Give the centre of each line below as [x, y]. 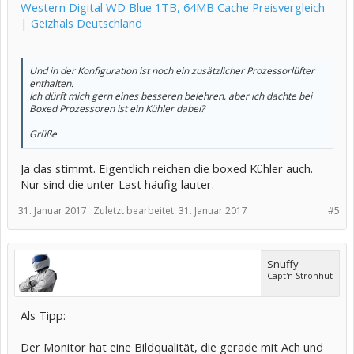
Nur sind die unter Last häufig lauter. [117, 184]
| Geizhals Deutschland [81, 23]
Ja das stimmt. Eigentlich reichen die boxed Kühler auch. [167, 168]
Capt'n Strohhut [300, 275]
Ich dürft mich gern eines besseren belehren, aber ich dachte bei [171, 96]
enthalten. [51, 84]
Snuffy [283, 264]
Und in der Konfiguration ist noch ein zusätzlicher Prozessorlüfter [172, 71]
